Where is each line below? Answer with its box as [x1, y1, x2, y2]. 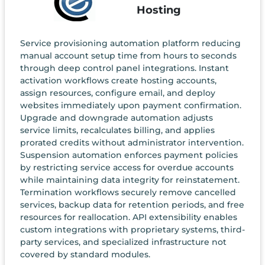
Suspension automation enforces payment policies [20, 149, 238, 160]
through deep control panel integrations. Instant [20, 62, 229, 73]
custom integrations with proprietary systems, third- [20, 224, 245, 235]
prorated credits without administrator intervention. [20, 137, 244, 148]
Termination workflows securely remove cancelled [20, 186, 236, 198]
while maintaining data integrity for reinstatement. [20, 174, 240, 185]
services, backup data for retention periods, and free [20, 199, 244, 210]
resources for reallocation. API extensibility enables [20, 211, 237, 222]
